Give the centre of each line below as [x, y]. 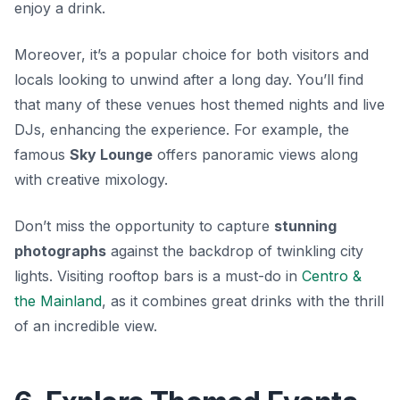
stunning [305, 225]
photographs [60, 250]
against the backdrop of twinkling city [235, 250]
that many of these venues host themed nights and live [200, 104]
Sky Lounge [111, 154]
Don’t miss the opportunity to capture [144, 225]
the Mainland [58, 300]
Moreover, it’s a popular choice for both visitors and [192, 54]
